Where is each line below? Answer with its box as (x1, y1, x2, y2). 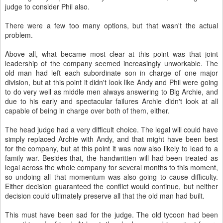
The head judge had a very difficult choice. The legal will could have (5, 124, 218, 134)
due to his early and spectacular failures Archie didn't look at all (5, 96, 218, 106)
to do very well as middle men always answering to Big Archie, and (5, 87, 218, 97)
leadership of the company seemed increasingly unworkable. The (5, 58, 218, 68)
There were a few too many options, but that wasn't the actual (5, 20, 218, 30)
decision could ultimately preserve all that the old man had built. (5, 191, 205, 201)
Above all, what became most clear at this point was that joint (5, 49, 218, 59)
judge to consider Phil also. (5, 1, 90, 11)
